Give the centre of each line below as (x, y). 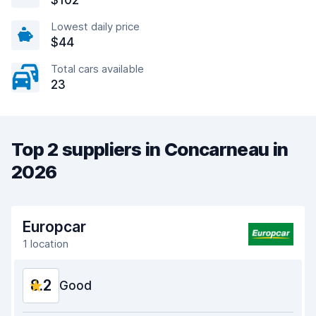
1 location (45, 244)
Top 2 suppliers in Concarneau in (150, 149)
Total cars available (97, 69)
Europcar (54, 227)
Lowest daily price (95, 26)
